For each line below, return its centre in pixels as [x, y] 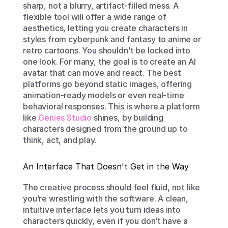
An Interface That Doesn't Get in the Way [106, 166]
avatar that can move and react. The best [102, 73]
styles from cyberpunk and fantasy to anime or [112, 39]
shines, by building [127, 118]
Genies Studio [65, 118]
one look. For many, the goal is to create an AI [109, 62]
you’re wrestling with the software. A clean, [106, 198]
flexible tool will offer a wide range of [95, 17]
